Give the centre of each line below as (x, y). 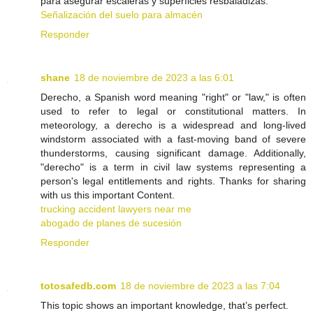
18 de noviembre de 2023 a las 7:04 (200, 286)
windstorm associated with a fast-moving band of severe (173, 139)
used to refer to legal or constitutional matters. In (173, 111)
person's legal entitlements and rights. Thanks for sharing (173, 181)
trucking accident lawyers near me (116, 209)
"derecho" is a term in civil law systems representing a (173, 167)
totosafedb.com (78, 286)
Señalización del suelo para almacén (122, 15)
